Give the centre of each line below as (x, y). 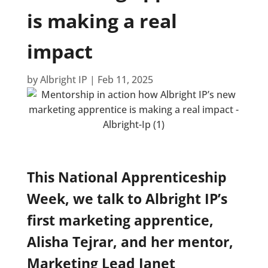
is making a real (102, 21)
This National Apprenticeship (127, 177)
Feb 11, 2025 (125, 80)
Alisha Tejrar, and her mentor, (130, 242)
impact (60, 51)
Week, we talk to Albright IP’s (127, 199)
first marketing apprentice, (120, 220)
